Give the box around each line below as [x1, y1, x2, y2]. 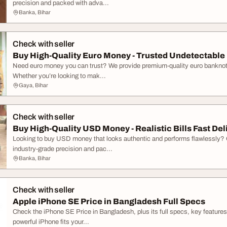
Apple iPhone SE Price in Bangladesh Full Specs [13, 197, 205, 206]
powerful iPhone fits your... [13, 218, 89, 225]
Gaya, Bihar [19, 82, 48, 88]
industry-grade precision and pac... [13, 145, 112, 153]
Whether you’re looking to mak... [13, 72, 106, 80]
